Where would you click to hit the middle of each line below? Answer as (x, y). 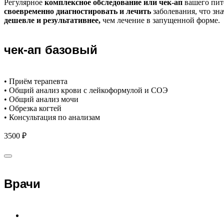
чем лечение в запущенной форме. (160, 20)
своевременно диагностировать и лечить (78, 11)
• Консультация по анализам (52, 117)
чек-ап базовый (51, 50)
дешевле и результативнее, (52, 20)
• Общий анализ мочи (41, 99)
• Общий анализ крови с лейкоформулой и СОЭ (86, 90)
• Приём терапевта (36, 81)
